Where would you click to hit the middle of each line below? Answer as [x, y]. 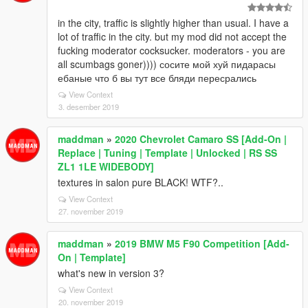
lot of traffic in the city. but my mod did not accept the [172, 37]
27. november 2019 [91, 211]
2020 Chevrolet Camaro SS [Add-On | [201, 139]
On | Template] [92, 257]
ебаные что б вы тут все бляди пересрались [157, 78]
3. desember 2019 [89, 107]
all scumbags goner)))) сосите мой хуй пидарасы [167, 64]
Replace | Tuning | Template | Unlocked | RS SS [167, 153]
